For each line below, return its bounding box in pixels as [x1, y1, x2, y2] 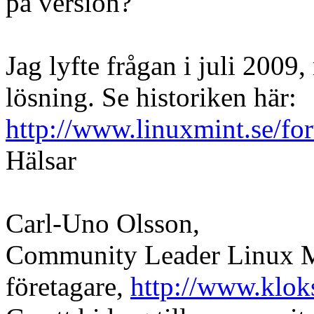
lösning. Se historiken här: [6, 81, 296, 112]
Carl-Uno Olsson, [6, 207, 200, 238]
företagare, [6, 271, 130, 301]
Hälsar [6, 144, 76, 175]
